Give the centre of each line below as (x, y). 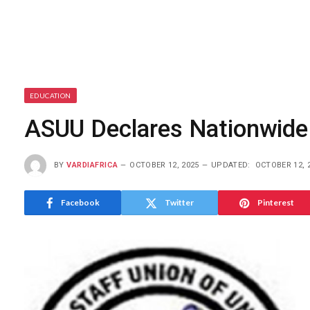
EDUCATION (51, 95)
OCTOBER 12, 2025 (164, 165)
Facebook (80, 202)
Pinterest (275, 202)
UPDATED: (231, 165)
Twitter (179, 202)
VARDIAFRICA (92, 165)
